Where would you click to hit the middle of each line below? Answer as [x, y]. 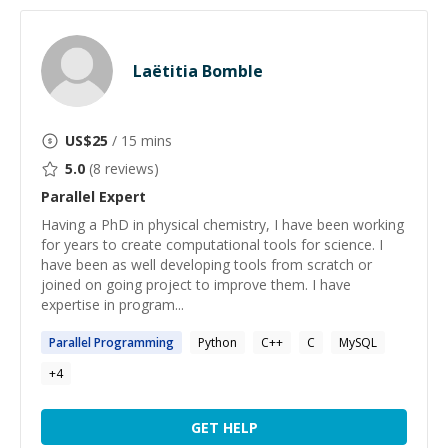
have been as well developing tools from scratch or [206, 264]
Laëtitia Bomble [198, 71]
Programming [132, 342]
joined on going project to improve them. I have [196, 284]
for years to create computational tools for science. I [212, 244]
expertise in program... [112, 304]
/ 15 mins [140, 140]
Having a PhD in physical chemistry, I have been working [222, 224]
